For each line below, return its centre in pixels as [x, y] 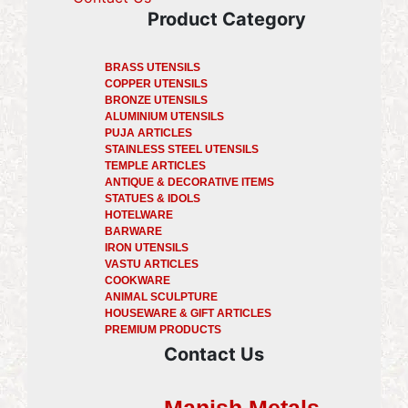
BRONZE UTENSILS [156, 100]
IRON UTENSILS [147, 247]
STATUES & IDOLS [153, 198]
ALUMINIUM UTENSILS [164, 116]
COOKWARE [138, 280]
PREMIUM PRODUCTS [163, 329]
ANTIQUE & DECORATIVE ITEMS [189, 182]
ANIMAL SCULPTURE [161, 296]
